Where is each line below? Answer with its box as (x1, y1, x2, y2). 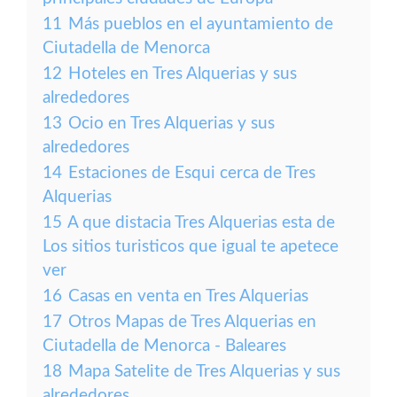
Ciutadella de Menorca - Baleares (43, 338, 286, 354)
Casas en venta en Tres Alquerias (68, 288, 308, 305)
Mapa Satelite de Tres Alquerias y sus (68, 363, 340, 380)
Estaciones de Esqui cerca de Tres (68, 165, 315, 182)
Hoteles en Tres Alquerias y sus (68, 66, 297, 82)
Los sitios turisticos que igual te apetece (43, 238, 339, 255)
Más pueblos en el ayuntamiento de (68, 16, 333, 33)
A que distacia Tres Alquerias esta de (67, 214, 335, 231)
